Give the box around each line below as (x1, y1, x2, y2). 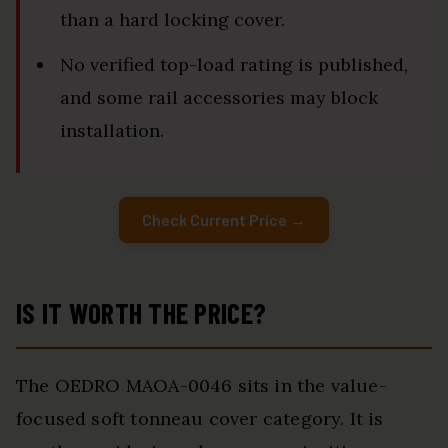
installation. (60, 119, 164, 143)
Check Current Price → (142, 210, 306, 230)
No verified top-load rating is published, (60, 53, 408, 77)
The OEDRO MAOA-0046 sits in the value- (16, 374, 387, 398)
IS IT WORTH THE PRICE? (16, 296, 267, 331)
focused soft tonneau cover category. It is (16, 407, 384, 431)
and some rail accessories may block (60, 86, 378, 110)
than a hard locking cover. (60, 8, 285, 32)
